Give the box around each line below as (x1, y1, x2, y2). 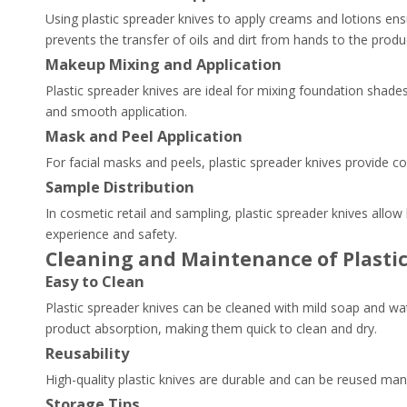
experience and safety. (45, 225, 177, 243)
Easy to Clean (45, 272, 144, 292)
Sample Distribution (45, 177, 194, 197)
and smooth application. (45, 103, 187, 120)
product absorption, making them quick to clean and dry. (45, 320, 377, 337)
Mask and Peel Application (45, 126, 243, 146)
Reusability (45, 343, 129, 363)
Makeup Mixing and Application (45, 55, 282, 74)
